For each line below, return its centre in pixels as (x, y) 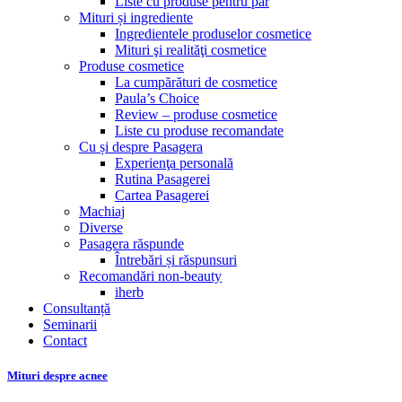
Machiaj (102, 211)
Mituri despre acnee (57, 376)
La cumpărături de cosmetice (196, 82)
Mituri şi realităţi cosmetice (191, 50)
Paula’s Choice (157, 98)
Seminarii (70, 324)
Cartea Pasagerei (162, 195)
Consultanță (77, 308)
